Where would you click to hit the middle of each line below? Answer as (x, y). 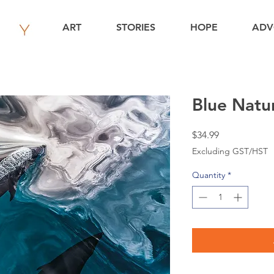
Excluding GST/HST (230, 151)
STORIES (136, 27)
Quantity (209, 175)
